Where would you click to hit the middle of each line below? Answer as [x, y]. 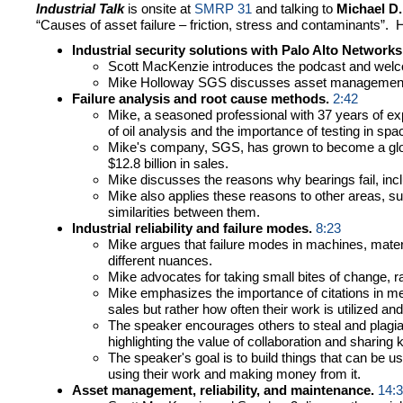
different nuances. [160, 261]
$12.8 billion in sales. [168, 164]
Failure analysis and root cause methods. [201, 99]
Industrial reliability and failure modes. [192, 228]
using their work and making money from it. [234, 374]
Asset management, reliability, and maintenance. [223, 390]
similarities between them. [184, 212]
